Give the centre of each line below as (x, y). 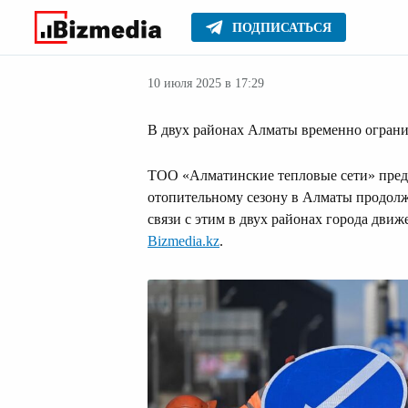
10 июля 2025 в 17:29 (206, 83)
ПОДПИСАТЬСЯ (282, 28)
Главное (174, 35)
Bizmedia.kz (184, 241)
